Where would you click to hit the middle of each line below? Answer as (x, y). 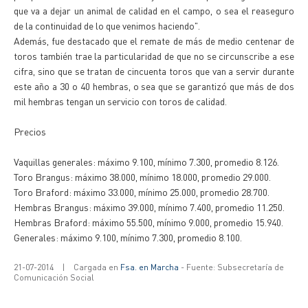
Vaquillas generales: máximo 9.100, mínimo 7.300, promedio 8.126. (146, 162)
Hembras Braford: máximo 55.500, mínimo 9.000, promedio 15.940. (148, 222)
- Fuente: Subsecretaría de (231, 267)
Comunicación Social (54, 277)
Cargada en (97, 267)
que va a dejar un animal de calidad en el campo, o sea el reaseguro (154, 10)
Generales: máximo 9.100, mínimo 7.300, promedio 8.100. (128, 237)
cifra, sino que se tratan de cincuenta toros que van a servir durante (154, 71)
